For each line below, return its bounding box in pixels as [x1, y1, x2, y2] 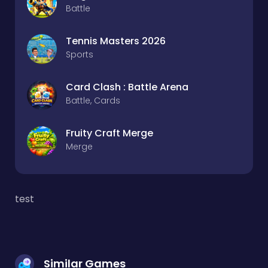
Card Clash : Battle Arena [66, 80, 188, 94]
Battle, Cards [66, 95, 120, 106]
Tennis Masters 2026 [66, 34, 166, 48]
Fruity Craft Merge [66, 126, 153, 140]
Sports [66, 48, 93, 60]
